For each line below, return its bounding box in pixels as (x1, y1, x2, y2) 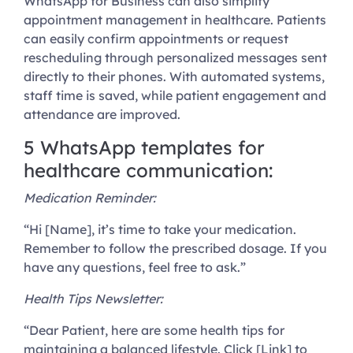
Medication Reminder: (24, 190, 156, 206)
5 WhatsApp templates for (24, 136, 265, 160)
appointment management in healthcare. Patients (24, 12, 326, 28)
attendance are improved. (24, 106, 180, 123)
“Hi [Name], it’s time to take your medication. (24, 221, 296, 238)
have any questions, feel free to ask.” (24, 259, 246, 276)
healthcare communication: (24, 158, 273, 183)
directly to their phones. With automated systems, (24, 69, 325, 85)
